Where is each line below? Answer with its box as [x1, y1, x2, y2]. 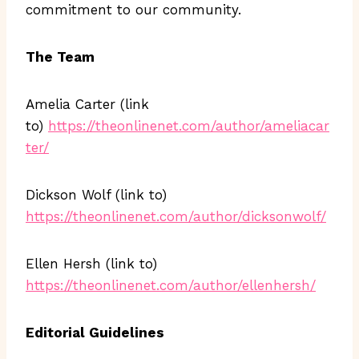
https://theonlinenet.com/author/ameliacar [48, 118, 329, 134]
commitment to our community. [26, 2, 241, 18]
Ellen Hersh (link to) [26, 256, 157, 272]
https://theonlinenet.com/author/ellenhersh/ [26, 277, 316, 293]
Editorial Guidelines [26, 325, 164, 341]
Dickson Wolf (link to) [26, 187, 167, 203]
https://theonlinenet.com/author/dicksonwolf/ [26, 208, 326, 224]
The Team [26, 49, 95, 65]
